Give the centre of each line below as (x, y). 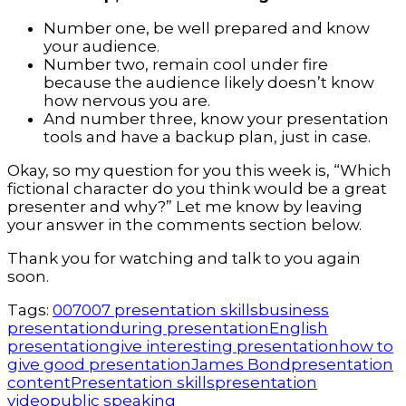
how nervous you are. (127, 101)
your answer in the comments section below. (184, 225)
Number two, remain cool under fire (186, 65)
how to (366, 347)
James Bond (241, 365)
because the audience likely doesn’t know (209, 83)
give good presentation (99, 365)
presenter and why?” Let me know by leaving (185, 207)
